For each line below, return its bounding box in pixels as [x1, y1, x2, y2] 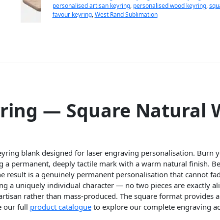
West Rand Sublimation [94, 10, 158, 19]
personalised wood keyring [133, 1, 206, 10]
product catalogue [29, 201, 91, 212]
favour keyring [52, 10, 92, 19]
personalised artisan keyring [52, 1, 130, 10]
